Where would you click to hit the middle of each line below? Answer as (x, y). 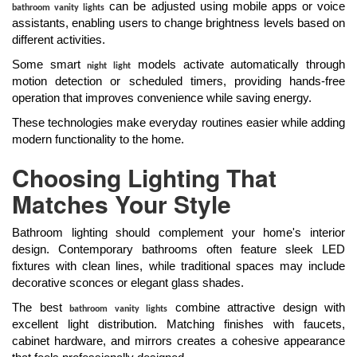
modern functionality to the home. (98, 139)
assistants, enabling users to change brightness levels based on (178, 23)
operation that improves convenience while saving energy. (162, 98)
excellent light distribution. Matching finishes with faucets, (178, 324)
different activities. (59, 40)
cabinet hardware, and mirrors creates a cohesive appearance (178, 341)
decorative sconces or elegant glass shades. (128, 283)
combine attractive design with (256, 308)
